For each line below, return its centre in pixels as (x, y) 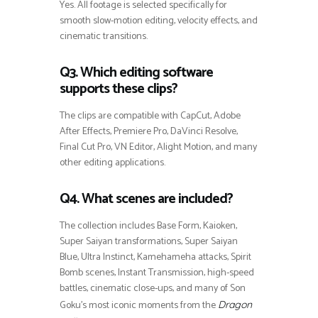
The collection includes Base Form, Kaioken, (148, 226)
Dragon (235, 304)
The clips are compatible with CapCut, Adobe (150, 116)
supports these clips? (119, 89)
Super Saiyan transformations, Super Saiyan (149, 241)
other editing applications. (113, 163)
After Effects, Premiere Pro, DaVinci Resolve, (149, 131)
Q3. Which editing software (136, 72)
